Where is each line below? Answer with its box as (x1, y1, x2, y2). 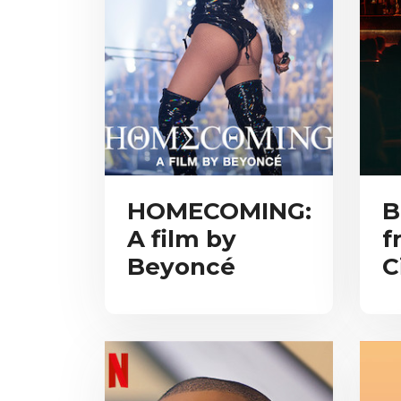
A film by (127, 224, 236, 253)
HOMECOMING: (127, 196, 311, 226)
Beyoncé (127, 252, 235, 281)
